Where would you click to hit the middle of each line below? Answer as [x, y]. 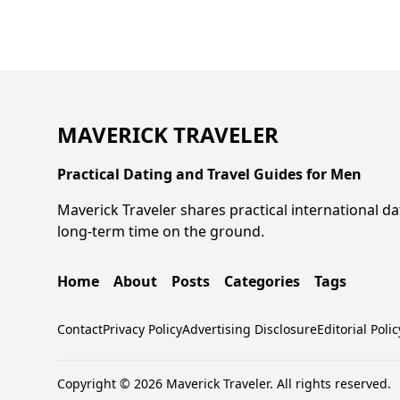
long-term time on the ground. [161, 231]
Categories [262, 281]
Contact [80, 329]
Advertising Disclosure [250, 329]
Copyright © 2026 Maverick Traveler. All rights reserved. [224, 383]
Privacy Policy [142, 329]
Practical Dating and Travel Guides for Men [209, 174]
